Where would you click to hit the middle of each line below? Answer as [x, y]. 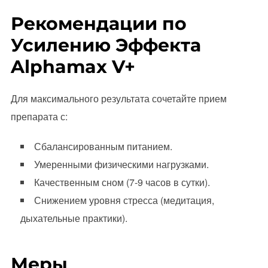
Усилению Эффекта [106, 45]
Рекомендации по [98, 24]
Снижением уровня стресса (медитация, [124, 200]
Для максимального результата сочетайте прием [118, 99]
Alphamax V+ [73, 67]
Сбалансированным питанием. [103, 147]
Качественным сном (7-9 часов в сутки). [122, 182]
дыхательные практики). [74, 218]
